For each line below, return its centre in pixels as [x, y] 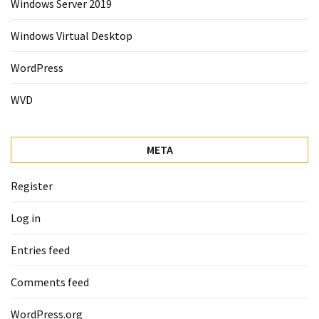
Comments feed [50, 282]
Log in [26, 218]
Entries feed [40, 250]
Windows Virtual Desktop [72, 35]
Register [32, 185]
